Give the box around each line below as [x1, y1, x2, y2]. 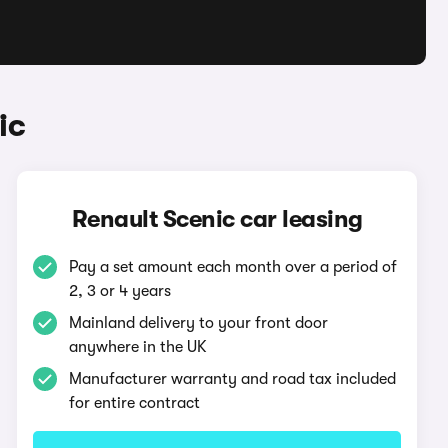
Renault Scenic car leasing [71, 205, 363, 233]
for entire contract [69, 394, 201, 412]
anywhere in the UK [69, 338, 208, 356]
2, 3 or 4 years [69, 282, 172, 300]
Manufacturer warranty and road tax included [69, 370, 397, 388]
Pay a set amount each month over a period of [69, 258, 398, 276]
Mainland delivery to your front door [69, 314, 329, 332]
